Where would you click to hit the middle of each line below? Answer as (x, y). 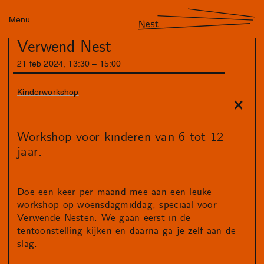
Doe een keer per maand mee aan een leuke (115, 192)
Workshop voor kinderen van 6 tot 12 (121, 137)
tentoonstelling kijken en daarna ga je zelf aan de (127, 231)
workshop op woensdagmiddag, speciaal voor (117, 205)
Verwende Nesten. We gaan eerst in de (104, 218)
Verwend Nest (65, 47)
